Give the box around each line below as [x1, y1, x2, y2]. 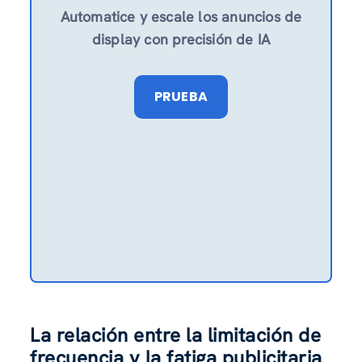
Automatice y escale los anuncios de [60, 6, 302, 26]
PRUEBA [154, 86, 208, 106]
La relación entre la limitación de [30, 322, 322, 347]
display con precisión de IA [91, 29, 271, 48]
